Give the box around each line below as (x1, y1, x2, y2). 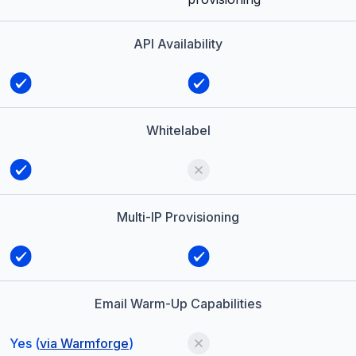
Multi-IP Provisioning (117, 209, 239, 226)
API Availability (133, 36, 222, 52)
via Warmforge (40, 335, 129, 352)
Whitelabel (145, 122, 211, 139)
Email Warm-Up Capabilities (95, 296, 261, 312)
